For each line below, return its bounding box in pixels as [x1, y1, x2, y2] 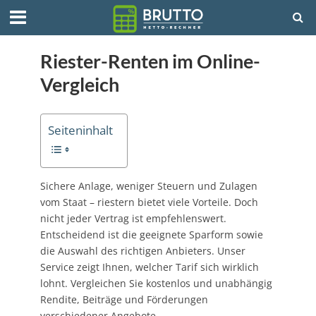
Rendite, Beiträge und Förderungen [39, 293, 208, 307]
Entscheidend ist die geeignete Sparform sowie [39, 228, 263, 242]
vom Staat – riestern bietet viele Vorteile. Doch [39, 195, 258, 209]
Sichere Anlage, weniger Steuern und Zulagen [39, 179, 257, 193]
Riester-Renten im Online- [39, 49, 260, 73]
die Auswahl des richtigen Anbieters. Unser [39, 244, 245, 258]
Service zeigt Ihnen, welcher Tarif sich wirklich [39, 260, 259, 274]
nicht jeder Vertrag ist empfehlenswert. [39, 212, 226, 226]
